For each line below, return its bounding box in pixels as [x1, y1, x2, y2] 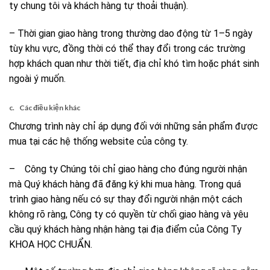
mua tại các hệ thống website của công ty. [9, 135, 188, 147]
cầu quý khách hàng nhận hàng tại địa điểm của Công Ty [9, 223, 242, 235]
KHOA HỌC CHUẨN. [9, 238, 92, 250]
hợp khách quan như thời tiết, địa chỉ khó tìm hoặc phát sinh [9, 58, 259, 70]
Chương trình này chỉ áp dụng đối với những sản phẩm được [9, 120, 258, 132]
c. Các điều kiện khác [9, 102, 80, 112]
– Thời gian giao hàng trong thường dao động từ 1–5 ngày [9, 28, 253, 40]
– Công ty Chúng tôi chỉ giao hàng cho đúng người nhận [9, 163, 247, 175]
